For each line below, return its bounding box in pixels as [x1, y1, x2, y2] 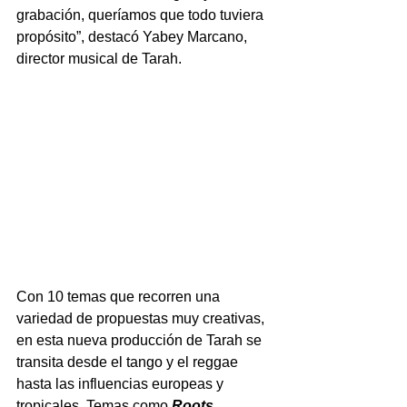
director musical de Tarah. [16, 51, 185, 67]
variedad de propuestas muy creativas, [16, 310, 268, 326]
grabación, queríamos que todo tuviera [16, 7, 267, 24]
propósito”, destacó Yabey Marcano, [16, 29, 251, 45]
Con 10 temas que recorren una [16, 288, 223, 304]
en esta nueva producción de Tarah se [16, 332, 265, 348]
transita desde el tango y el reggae [16, 353, 242, 370]
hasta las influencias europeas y [16, 375, 227, 392]
